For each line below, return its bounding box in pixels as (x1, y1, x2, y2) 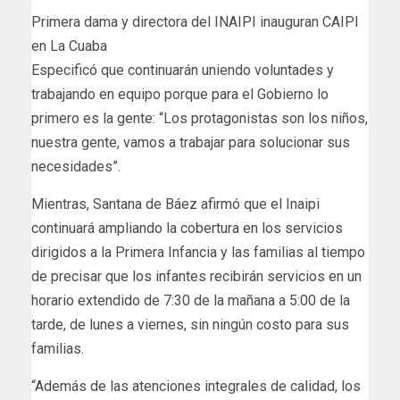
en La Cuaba (31, 37, 107, 55)
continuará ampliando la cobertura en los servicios (31, 220, 343, 237)
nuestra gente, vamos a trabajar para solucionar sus (31, 134, 350, 152)
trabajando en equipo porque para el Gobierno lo (31, 86, 329, 104)
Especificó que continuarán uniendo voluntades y (31, 62, 334, 79)
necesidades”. (31, 158, 121, 176)
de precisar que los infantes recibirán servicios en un (31, 268, 362, 286)
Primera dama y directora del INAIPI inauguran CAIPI (31, 13, 359, 31)
